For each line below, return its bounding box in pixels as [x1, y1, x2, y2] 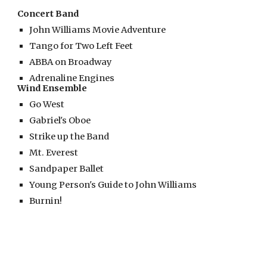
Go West [29, 99, 65, 110]
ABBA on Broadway [29, 57, 113, 68]
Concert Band [17, 8, 79, 20]
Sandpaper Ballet [29, 163, 104, 175]
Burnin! [29, 195, 63, 207]
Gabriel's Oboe [29, 115, 91, 126]
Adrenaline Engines [29, 73, 115, 84]
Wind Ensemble [17, 83, 88, 94]
